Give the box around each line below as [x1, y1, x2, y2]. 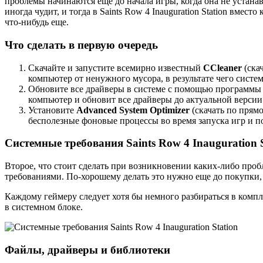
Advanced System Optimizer [76, 104, 190, 115]
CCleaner [203, 62, 242, 73]
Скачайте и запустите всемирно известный [28, 62, 203, 73]
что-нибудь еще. [5, 17, 69, 28]
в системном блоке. [5, 201, 83, 212]
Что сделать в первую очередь [5, 38, 158, 51]
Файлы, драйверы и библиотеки [5, 243, 170, 256]
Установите [28, 104, 76, 115]
